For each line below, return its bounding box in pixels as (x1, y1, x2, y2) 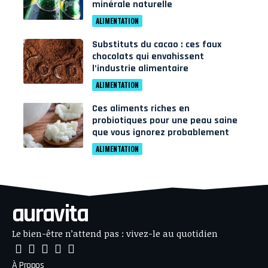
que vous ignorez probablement (92, 126, 229, 139)
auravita (12, 199, 89, 230)
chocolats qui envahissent (92, 50, 204, 63)
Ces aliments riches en (92, 102, 190, 115)
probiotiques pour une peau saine (92, 114, 237, 127)
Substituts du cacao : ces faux (92, 38, 221, 51)
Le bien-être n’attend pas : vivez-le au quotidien (12, 227, 218, 240)
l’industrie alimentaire (92, 62, 188, 75)
